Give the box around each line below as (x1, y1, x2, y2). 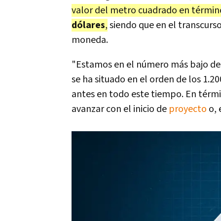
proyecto (169, 103, 207, 115)
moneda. (72, 34, 108, 46)
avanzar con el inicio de (72, 103, 169, 115)
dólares (72, 19, 105, 32)
